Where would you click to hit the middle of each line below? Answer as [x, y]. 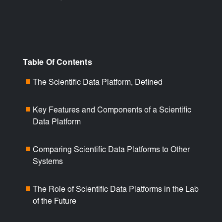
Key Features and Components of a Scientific [112, 110]
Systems [48, 162]
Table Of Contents [57, 63]
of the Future [55, 201]
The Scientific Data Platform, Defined [98, 83]
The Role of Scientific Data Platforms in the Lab [116, 190]
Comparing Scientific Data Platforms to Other [111, 150]
